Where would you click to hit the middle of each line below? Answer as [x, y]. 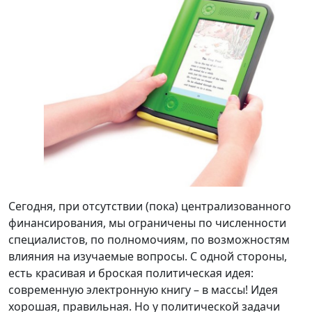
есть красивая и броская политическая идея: [131, 273]
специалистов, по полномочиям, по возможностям [149, 239]
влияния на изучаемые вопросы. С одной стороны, [148, 256]
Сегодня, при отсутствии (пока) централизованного [150, 206]
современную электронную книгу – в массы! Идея [143, 289]
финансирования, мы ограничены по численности [147, 223]
